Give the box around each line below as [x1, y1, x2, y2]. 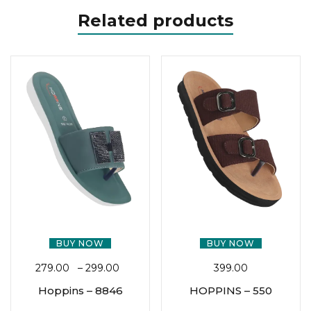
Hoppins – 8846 [37, 284, 123, 298]
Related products [78, 10, 233, 31]
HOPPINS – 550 [190, 284, 272, 298]
